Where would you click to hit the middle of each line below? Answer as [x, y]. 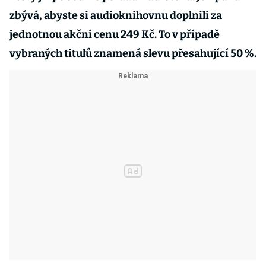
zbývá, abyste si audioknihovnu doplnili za [116, 15]
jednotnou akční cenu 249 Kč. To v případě [115, 34]
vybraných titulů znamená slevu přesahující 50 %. [133, 53]
